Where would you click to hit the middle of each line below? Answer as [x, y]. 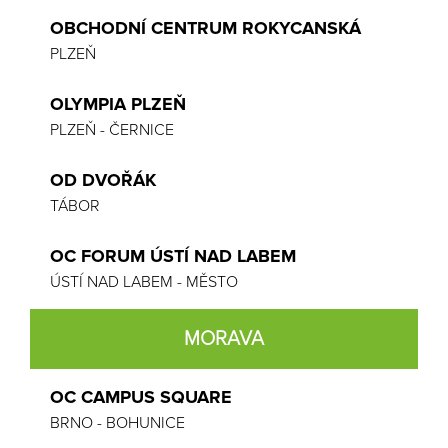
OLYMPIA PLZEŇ [118, 104]
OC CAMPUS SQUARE [141, 397]
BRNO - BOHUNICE [117, 423]
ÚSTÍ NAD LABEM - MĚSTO [144, 282]
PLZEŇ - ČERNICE [112, 130]
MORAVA [224, 339]
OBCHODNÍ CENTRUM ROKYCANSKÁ [205, 28]
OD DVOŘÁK [103, 180]
